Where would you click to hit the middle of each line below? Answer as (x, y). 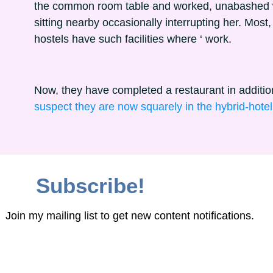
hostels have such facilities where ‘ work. (133, 39)
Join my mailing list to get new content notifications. (130, 216)
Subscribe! (90, 186)
